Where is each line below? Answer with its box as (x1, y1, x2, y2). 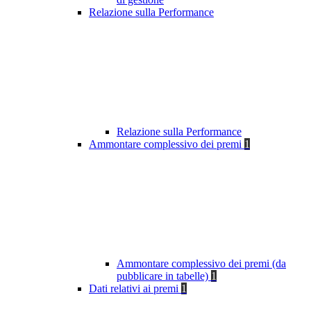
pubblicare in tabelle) (117, 270, 211, 283)
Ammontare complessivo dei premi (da (117, 258, 286, 270)
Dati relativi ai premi (89, 283, 181, 295)
